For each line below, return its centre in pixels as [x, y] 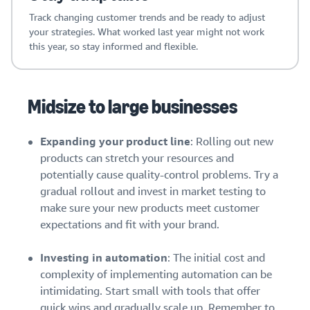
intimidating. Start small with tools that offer [150, 291]
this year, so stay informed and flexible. [113, 46]
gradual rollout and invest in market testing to [153, 192]
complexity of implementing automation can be [156, 275]
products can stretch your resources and [137, 158]
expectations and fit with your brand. [130, 225]
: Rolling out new [232, 142]
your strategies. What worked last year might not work [147, 32]
